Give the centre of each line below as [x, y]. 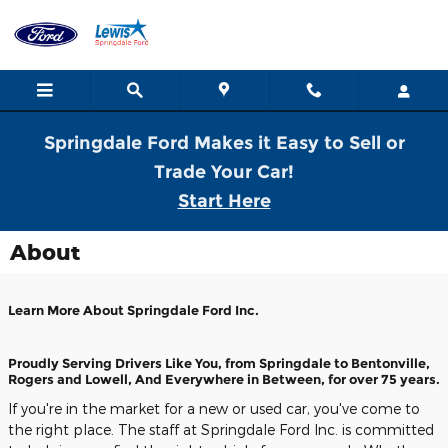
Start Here [224, 201]
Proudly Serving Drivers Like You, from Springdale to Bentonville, [219, 363]
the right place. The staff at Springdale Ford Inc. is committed [221, 429]
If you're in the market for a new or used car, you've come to [214, 408]
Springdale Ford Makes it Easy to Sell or [224, 143]
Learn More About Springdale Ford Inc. [133, 310]
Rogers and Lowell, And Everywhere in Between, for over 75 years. [224, 379]
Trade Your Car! [224, 172]
